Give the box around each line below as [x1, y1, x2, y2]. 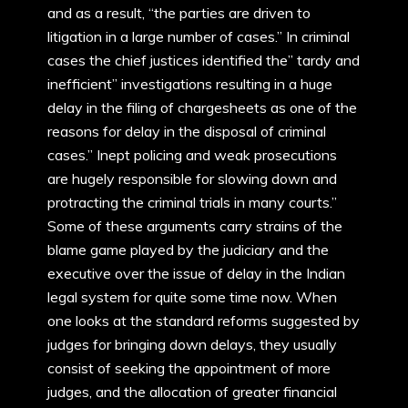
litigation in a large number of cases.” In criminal [47, 27, 350, 46]
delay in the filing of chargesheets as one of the [47, 98, 357, 117]
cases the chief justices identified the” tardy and [47, 51, 360, 69]
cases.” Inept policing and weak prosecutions [47, 146, 337, 164]
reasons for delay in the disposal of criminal [47, 122, 326, 140]
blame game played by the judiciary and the [47, 240, 329, 259]
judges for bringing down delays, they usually [47, 335, 337, 353]
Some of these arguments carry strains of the [47, 217, 342, 235]
